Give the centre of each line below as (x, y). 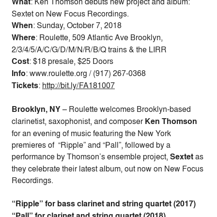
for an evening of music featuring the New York (91, 133)
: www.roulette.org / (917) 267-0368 (86, 73)
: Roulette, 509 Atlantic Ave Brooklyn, (99, 37)
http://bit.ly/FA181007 (78, 85)
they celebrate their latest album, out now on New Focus (108, 169)
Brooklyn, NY (36, 109)
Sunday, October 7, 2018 (79, 25)
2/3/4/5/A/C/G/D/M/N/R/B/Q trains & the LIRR (89, 49)
